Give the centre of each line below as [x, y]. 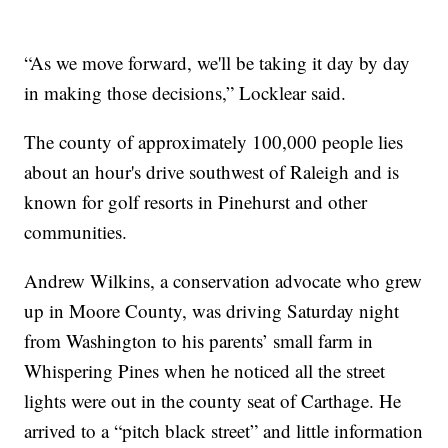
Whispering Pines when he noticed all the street [205, 370]
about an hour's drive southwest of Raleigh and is [212, 171]
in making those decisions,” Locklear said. [185, 92]
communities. [76, 231]
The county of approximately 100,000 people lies [214, 141]
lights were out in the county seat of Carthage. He [213, 400]
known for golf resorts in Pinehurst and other [196, 201]
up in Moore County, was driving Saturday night [212, 310]
